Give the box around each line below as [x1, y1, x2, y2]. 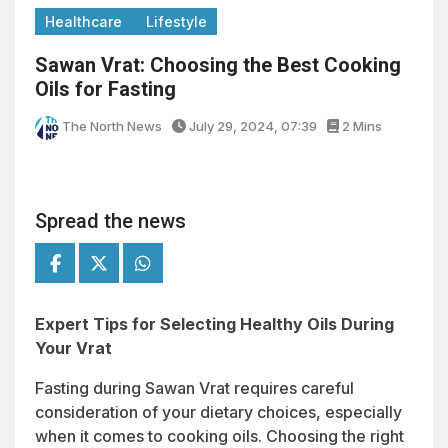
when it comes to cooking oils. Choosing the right [35, 425, 404, 446]
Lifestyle [146, 13, 207, 31]
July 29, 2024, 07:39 [186, 118, 317, 135]
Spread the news [35, 208, 186, 233]
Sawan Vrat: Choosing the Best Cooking [35, 53, 401, 78]
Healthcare [45, 13, 126, 31]
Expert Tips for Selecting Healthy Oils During [35, 313, 394, 334]
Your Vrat [35, 337, 112, 358]
